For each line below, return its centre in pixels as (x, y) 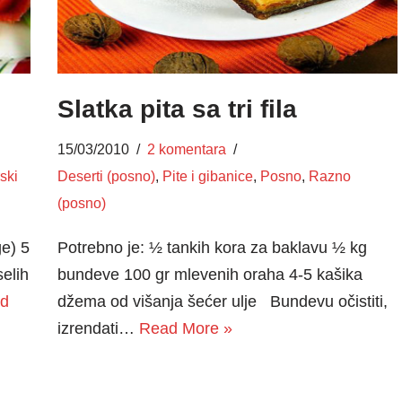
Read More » (185, 328)
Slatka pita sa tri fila (177, 109)
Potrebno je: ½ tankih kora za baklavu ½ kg (212, 247)
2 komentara (186, 149)
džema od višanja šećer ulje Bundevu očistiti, (222, 301)
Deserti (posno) (106, 175)
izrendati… (98, 328)
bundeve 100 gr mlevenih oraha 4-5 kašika (210, 274)
